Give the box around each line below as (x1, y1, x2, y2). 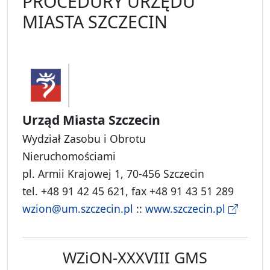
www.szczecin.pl (145, 201, 228, 216)
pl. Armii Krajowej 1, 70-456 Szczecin (22, 166, 204, 181)
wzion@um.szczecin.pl (22, 201, 133, 216)
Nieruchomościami (22, 149, 116, 164)
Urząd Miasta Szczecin (22, 111, 160, 129)
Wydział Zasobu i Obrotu (22, 131, 146, 146)
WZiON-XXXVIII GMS (63, 247, 207, 268)
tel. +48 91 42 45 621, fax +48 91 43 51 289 (22, 184, 234, 199)
